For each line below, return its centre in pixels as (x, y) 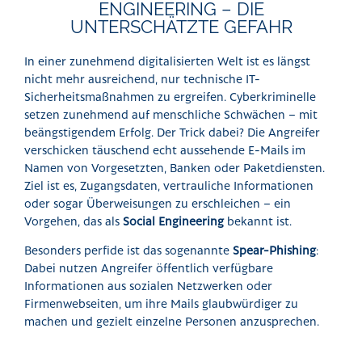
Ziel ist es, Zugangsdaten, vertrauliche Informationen (169, 185)
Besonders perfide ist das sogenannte (128, 250)
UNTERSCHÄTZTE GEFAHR (181, 27)
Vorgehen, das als (74, 221)
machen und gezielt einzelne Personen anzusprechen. (172, 321)
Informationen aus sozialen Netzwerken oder (148, 286)
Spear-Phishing (274, 250)
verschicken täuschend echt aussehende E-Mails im (165, 150)
